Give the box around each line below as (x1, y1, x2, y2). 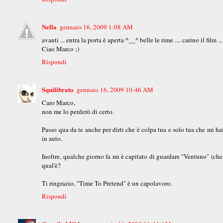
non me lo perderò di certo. (42, 107, 114, 116)
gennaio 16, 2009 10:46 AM (77, 85, 154, 95)
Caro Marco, (42, 98, 76, 108)
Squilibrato (42, 85, 74, 95)
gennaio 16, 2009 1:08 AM (60, 22, 133, 32)
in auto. (42, 134, 63, 143)
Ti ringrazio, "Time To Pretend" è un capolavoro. (42, 179, 173, 188)
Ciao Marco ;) (42, 44, 80, 54)
